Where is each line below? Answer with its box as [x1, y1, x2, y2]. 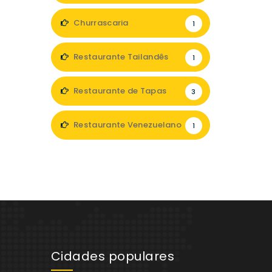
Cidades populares [50, 248, 174, 265]
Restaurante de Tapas [71, 85, 167, 97]
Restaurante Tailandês [71, 51, 169, 63]
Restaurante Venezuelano [71, 119, 182, 131]
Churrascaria [71, 17, 129, 29]
